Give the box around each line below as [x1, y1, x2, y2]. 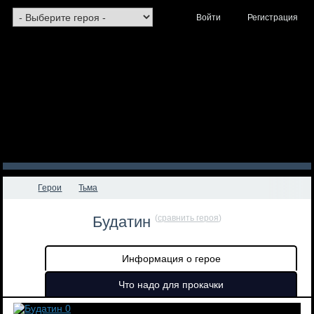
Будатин [93, 213, 155, 231]
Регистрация [247, 13, 298, 22]
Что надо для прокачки [118, 279, 224, 290]
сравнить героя [158, 213, 219, 223]
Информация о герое [121, 253, 221, 264]
